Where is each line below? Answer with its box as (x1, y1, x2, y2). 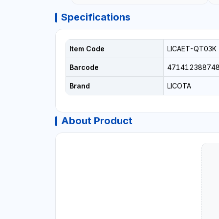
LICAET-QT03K (167, 44, 217, 53)
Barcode (69, 63, 99, 72)
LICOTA (167, 82, 191, 90)
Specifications (61, 11, 131, 23)
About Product (61, 115, 132, 127)
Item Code (69, 44, 105, 53)
